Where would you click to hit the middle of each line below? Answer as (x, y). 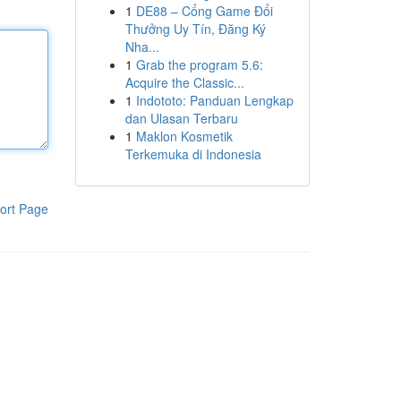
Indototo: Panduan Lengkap (214, 100)
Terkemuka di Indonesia (193, 154)
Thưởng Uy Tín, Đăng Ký (195, 29)
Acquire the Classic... (184, 82)
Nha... (142, 47)
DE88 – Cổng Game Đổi (204, 11)
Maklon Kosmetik (184, 136)
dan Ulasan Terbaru (181, 118)
